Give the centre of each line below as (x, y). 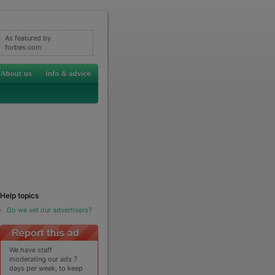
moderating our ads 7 (44, 259)
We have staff (31, 250)
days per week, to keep (46, 268)
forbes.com (23, 47)
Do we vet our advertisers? (49, 210)
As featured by (28, 38)
